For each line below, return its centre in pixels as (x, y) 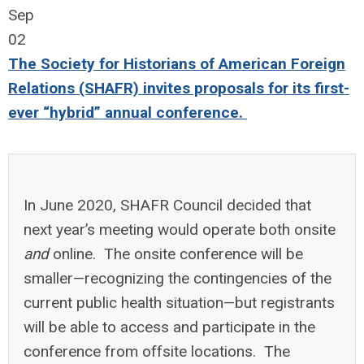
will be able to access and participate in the (169, 327)
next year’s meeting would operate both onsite (180, 230)
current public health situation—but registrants (179, 303)
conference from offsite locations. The (157, 351)
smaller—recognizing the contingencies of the (178, 278)
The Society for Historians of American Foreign (177, 64)
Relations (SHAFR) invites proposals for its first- (179, 88)
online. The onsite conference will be (176, 254)
